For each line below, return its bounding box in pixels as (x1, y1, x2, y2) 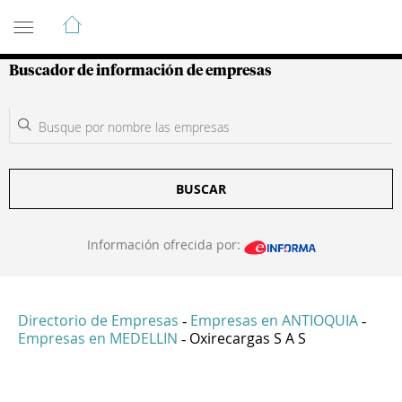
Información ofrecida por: (86, 236, 244, 253)
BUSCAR (176, 180, 226, 197)
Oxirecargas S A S (189, 328, 306, 349)
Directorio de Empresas (18, 310, 179, 331)
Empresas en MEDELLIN (18, 328, 178, 349)
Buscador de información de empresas (9, 64, 272, 78)
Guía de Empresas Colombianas (9, 6, 331, 28)
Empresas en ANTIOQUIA (190, 310, 358, 331)
